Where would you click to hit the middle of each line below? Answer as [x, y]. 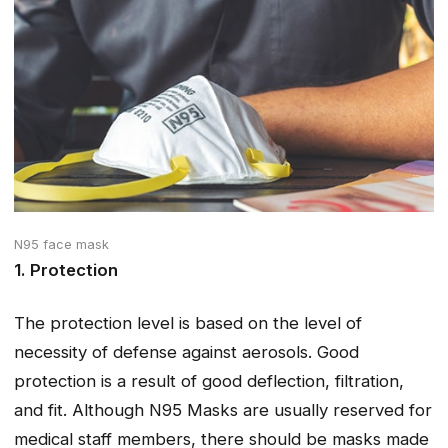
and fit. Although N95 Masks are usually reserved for [223, 409]
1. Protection [66, 270]
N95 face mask [61, 245]
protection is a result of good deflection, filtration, [209, 380]
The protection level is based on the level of [188, 322]
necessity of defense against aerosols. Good [186, 351]
